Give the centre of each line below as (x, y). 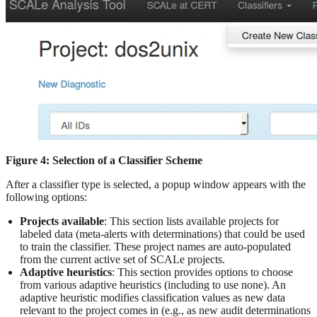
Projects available (62, 221)
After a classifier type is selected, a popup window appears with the (156, 185)
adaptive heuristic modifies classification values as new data (152, 298)
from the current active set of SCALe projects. (122, 260)
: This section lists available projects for (191, 221)
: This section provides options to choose (202, 272)
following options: (46, 197)
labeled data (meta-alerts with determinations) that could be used (162, 234)
